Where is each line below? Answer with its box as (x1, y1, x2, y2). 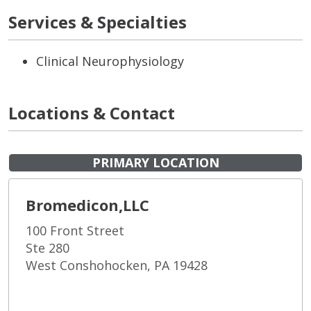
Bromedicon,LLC (26, 194, 149, 215)
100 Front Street (26, 221, 124, 239)
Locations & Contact (8, 101, 175, 124)
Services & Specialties (8, 10, 187, 33)
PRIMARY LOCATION (92, 153, 219, 171)
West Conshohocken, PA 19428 (26, 256, 208, 274)
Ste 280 (26, 239, 69, 256)
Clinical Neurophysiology (36, 52, 184, 69)
